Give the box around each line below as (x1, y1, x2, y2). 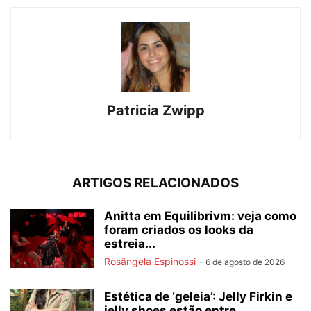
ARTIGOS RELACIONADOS (72, 175, 239, 192)
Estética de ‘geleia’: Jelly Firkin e (104, 289, 292, 304)
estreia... (104, 237, 155, 251)
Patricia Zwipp (106, 102, 205, 119)
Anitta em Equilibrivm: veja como (104, 209, 296, 224)
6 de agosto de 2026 (205, 257, 285, 268)
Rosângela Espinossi (104, 255, 196, 268)
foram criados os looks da (104, 223, 253, 237)
